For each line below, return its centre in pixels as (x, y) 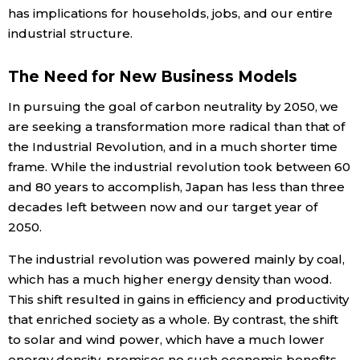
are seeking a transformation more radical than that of (177, 127)
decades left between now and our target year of (163, 207)
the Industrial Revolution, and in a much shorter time (173, 147)
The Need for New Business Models (153, 76)
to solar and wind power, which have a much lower (166, 340)
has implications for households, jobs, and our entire (171, 14)
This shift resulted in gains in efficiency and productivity (179, 300)
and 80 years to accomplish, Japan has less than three (177, 187)
